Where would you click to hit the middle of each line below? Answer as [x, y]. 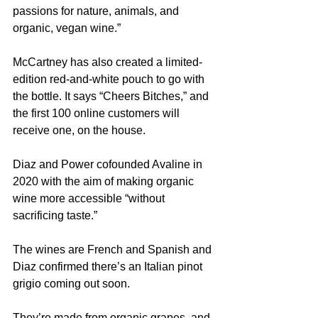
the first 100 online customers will [98, 113]
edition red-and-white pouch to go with [110, 79]
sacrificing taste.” [55, 215]
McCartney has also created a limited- [108, 62]
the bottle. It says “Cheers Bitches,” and [112, 96]
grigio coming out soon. [71, 283]
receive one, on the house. [79, 130]
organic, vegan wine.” [67, 28]
